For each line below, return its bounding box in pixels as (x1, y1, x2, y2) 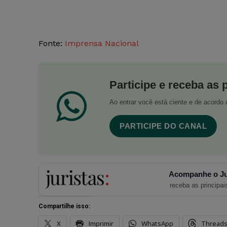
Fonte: (39, 39, 65, 49)
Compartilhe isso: (39, 203, 90, 210)
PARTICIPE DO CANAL (120, 122, 207, 131)
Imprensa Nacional (65, 39, 139, 49)
